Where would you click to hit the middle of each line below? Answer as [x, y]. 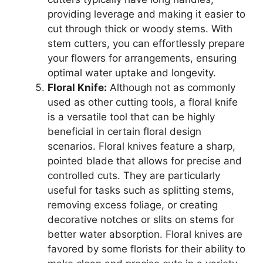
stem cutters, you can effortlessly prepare [146, 44]
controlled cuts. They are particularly [134, 176]
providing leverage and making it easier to [146, 14]
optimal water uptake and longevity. [132, 73]
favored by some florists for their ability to [146, 249]
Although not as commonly [171, 88]
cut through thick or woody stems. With [140, 29]
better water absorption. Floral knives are [145, 235]
